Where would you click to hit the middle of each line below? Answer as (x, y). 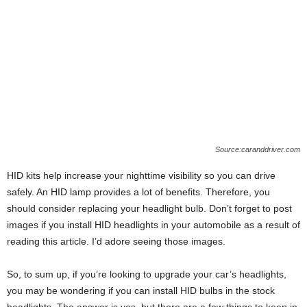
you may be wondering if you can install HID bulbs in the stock (141, 291)
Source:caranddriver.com (258, 150)
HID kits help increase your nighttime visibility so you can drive (141, 176)
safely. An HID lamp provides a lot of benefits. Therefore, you (138, 192)
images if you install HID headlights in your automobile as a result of (153, 225)
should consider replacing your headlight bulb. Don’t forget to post (149, 209)
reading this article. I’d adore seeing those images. (116, 242)
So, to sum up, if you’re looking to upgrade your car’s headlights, (147, 274)
